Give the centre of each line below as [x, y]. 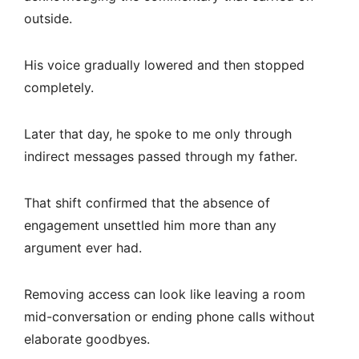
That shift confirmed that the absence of [147, 203]
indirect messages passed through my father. [161, 157]
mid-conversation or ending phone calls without [169, 317]
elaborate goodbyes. [87, 339]
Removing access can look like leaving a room [165, 294]
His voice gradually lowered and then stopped [164, 65]
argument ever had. [83, 248]
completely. [59, 88]
